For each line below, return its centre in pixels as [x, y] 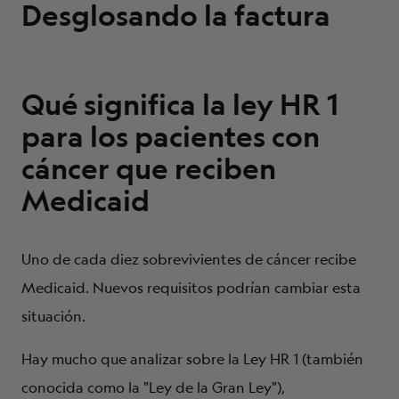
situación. [53, 316]
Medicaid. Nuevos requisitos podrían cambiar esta [191, 288]
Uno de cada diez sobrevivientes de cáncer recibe [189, 259]
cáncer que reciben [149, 168]
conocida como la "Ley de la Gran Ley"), [153, 387]
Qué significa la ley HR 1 [180, 104]
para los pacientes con [171, 136]
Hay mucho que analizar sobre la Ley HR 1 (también [192, 359]
